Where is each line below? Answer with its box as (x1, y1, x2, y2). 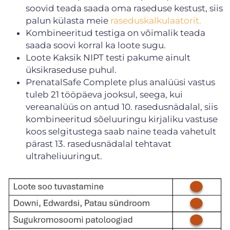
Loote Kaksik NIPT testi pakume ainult (26, 52, 190, 63)
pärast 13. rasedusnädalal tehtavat (26, 138, 171, 149)
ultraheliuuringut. (26, 150, 102, 161)
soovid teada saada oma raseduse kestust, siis (26, 3, 223, 13)
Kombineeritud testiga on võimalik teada (26, 27, 205, 38)
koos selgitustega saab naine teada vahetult (26, 126, 216, 137)
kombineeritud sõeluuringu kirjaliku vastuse (26, 113, 218, 124)
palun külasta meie (26, 15, 110, 26)
